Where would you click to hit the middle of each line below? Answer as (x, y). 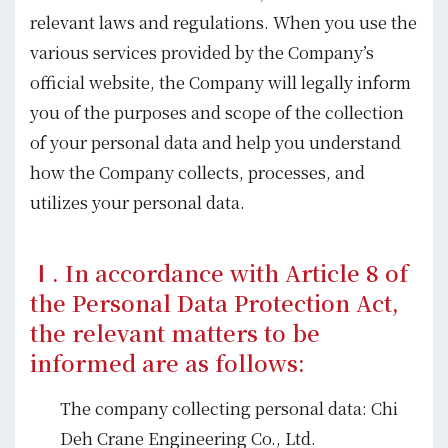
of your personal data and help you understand (215, 142)
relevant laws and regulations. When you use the (223, 22)
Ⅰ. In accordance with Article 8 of (219, 273)
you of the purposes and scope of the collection (217, 112)
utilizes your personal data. (137, 202)
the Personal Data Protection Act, (214, 303)
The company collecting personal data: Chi (229, 408)
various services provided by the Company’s (202, 52)
